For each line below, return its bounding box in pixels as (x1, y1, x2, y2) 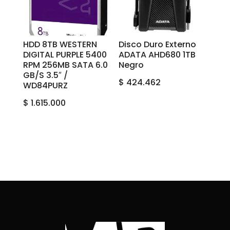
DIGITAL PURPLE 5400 (23, 49, 107, 61)
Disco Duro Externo (119, 39, 197, 51)
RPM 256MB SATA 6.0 (23, 59, 108, 71)
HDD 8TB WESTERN (23, 39, 97, 51)
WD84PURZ (23, 80, 68, 92)
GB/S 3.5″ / (23, 69, 68, 82)
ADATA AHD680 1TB (119, 49, 196, 61)
